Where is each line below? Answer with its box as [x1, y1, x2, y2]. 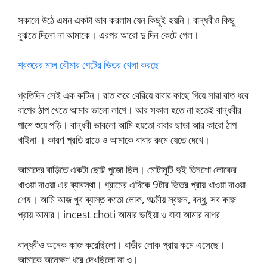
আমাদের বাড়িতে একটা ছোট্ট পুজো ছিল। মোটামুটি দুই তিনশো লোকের [18, 163, 237, 177]
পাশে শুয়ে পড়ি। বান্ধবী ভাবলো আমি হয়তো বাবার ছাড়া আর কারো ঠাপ [18, 117, 237, 132]
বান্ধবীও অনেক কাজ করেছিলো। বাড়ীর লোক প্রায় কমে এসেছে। [18, 237, 225, 252]
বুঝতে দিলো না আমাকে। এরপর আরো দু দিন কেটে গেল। [18, 27, 199, 42]
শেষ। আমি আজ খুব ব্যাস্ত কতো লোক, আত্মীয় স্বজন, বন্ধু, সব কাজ [18, 193, 236, 207]
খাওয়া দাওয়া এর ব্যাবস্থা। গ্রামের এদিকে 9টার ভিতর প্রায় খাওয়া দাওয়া [18, 178, 246, 192]
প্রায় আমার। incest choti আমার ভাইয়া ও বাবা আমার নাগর [18, 207, 220, 222]
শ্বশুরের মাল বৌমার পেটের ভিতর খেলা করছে [18, 58, 159, 72]
